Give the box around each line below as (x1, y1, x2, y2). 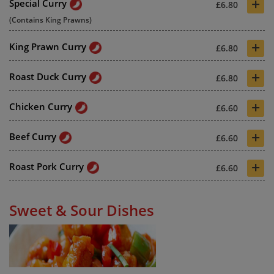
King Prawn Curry (9, 40, 86, 53)
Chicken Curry (9, 100, 72, 113)
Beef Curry (9, 130, 56, 143)
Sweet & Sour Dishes (9, 199, 154, 220)
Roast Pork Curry (9, 160, 84, 172)
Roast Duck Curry (9, 70, 86, 83)
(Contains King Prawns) (9, 14, 92, 25)
